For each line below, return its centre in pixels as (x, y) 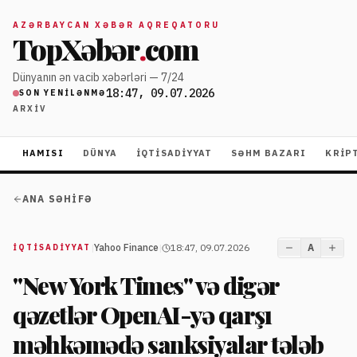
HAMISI (43, 153)
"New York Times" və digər (146, 285)
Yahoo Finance (126, 247)
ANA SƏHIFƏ (57, 199)
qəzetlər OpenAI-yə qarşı (142, 315)
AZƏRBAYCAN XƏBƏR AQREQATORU (116, 25)
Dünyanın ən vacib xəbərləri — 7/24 (98, 77)
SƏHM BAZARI (269, 153)
